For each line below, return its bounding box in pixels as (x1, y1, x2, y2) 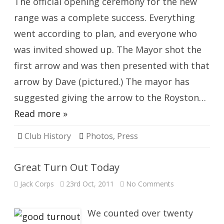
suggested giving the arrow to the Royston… (14, 91, 206, 103)
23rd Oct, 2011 (66, 179, 114, 188)
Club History (24, 130, 71, 141)
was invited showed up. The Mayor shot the (14, 43, 201, 55)
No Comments (126, 179, 174, 188)
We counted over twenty (87, 207, 193, 219)
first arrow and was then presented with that (14, 59, 209, 71)
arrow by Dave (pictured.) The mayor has (14, 75, 189, 87)
